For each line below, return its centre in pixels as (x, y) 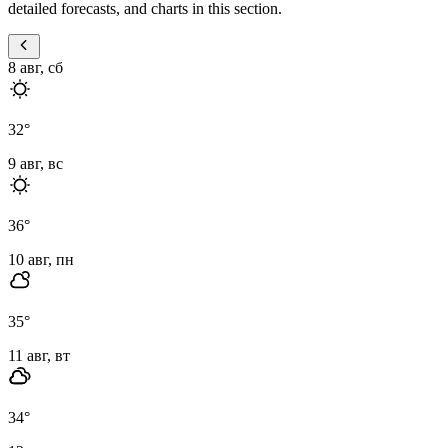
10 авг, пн (41, 259)
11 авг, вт (39, 355)
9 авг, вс (35, 163)
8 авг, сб (35, 67)
